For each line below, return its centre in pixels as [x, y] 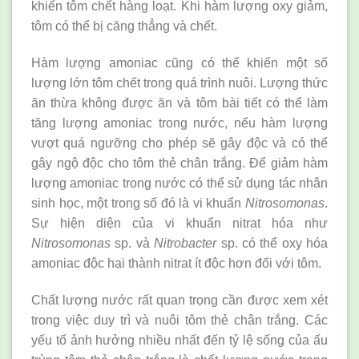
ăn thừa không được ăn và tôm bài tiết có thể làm [179, 103]
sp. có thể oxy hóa [272, 244]
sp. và [133, 244]
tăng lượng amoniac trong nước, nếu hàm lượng [179, 123]
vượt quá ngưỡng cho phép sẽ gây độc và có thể [179, 143]
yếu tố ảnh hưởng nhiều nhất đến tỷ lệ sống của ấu [179, 340]
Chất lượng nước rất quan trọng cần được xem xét [179, 300]
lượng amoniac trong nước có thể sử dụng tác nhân [179, 184]
